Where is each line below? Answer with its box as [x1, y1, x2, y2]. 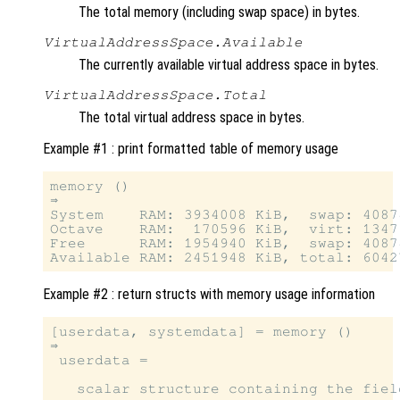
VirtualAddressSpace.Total [43, 87, 267, 103]
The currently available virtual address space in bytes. [79, 56, 379, 74]
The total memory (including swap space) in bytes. [79, 4, 360, 21]
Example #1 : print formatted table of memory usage [43, 140, 338, 158]
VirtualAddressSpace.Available [43, 35, 303, 50]
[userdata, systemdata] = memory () [50, 324, 354, 339]
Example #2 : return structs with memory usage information [43, 286, 375, 304]
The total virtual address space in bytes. [79, 109, 304, 127]
